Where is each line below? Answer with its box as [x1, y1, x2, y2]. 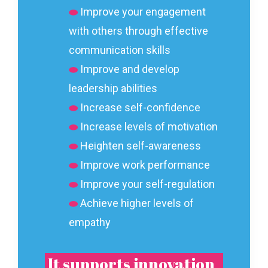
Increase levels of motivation [80, 120, 218, 133]
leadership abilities [69, 82, 157, 95]
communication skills [69, 44, 170, 56]
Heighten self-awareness [80, 139, 201, 152]
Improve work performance [80, 159, 210, 171]
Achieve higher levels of [80, 197, 194, 209]
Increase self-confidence [80, 101, 200, 114]
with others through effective [69, 25, 208, 37]
